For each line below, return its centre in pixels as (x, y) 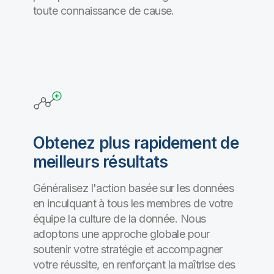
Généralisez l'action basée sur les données (134, 188)
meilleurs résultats (101, 162)
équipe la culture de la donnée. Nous (120, 219)
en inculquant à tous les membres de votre (133, 203)
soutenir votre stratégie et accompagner (128, 249)
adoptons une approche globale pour (121, 234)
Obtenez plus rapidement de (136, 143)
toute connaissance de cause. (104, 11)
